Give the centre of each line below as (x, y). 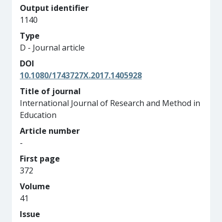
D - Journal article (52, 48)
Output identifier (54, 8)
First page (40, 159)
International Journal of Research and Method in (110, 103)
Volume (35, 186)
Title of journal (50, 91)
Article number (50, 131)
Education (38, 115)
